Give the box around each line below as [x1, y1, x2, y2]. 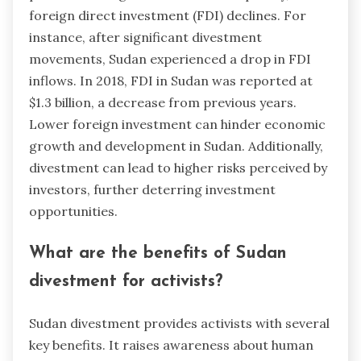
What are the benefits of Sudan [29, 245, 287, 263]
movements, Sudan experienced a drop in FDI [29, 51, 311, 68]
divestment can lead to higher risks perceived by [29, 160, 327, 176]
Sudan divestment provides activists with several [29, 314, 330, 331]
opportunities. [29, 203, 118, 220]
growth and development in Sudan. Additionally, [29, 138, 323, 155]
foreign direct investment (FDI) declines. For [29, 7, 306, 24]
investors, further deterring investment [29, 181, 276, 198]
